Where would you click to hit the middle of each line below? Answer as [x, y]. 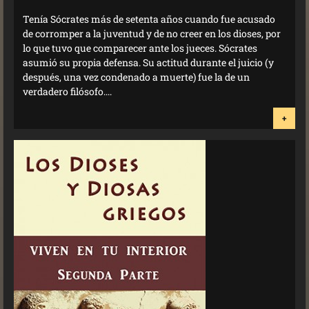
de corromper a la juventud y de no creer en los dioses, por [152, 33]
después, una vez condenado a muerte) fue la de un [136, 77]
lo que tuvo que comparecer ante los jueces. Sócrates [140, 48]
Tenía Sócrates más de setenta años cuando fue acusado [149, 19]
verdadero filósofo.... [67, 91]
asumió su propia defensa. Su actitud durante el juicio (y [148, 62]
